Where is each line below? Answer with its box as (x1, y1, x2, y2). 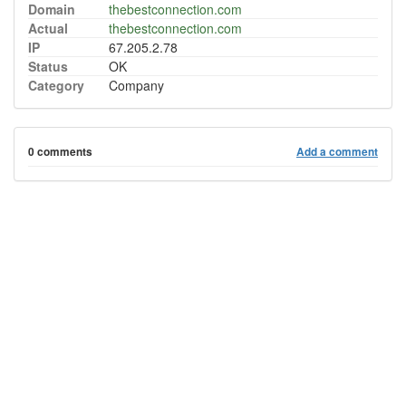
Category (28, 76, 84, 94)
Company (109, 76, 164, 94)
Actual (28, 19, 68, 37)
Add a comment (296, 144, 378, 159)
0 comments (28, 144, 92, 159)
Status (28, 57, 68, 75)
